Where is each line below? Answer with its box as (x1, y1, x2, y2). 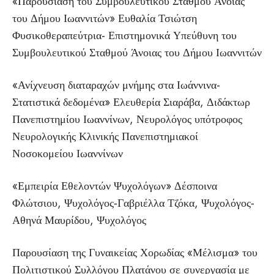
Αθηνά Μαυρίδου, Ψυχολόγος (12, 212, 146, 228)
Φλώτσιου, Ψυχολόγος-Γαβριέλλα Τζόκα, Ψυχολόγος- (12, 195, 254, 211)
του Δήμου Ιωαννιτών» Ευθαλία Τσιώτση (12, 10, 197, 26)
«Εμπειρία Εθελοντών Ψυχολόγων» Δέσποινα (12, 178, 217, 194)
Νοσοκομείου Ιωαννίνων (12, 146, 123, 161)
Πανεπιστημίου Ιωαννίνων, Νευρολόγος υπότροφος (12, 111, 242, 127)
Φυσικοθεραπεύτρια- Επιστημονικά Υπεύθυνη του (12, 28, 237, 43)
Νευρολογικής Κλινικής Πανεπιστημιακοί (12, 128, 198, 144)
